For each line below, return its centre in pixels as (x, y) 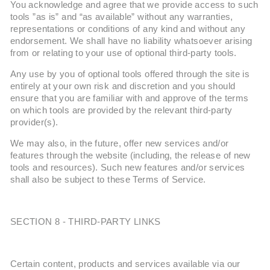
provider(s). (34, 122)
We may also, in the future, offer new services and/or (120, 143)
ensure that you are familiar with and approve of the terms (130, 98)
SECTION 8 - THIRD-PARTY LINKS (86, 222)
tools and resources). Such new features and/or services (128, 168)
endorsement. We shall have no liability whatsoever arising (131, 41)
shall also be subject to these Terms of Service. (108, 180)
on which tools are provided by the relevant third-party (121, 110)
